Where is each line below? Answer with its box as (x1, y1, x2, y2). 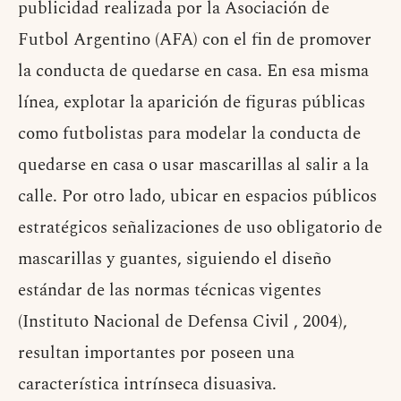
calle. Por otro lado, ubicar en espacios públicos (18, 183, 377, 209)
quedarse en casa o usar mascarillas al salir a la (18, 151, 369, 178)
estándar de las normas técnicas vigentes (18, 277, 321, 303)
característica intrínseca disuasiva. (18, 371, 277, 397)
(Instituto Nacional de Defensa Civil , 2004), (18, 308, 347, 335)
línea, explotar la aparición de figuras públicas (18, 89, 365, 115)
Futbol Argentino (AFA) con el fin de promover (18, 26, 371, 53)
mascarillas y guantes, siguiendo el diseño (18, 245, 331, 272)
